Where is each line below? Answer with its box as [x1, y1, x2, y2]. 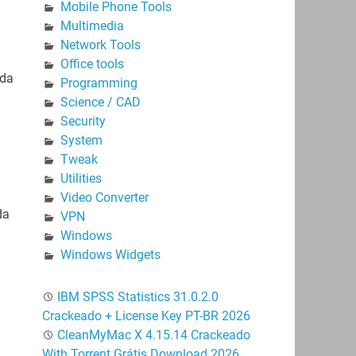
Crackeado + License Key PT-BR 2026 [41, 308, 250, 323]
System [60, 132, 103, 148]
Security [60, 113, 106, 129]
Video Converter [60, 189, 149, 205]
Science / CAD [60, 94, 141, 110]
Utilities [60, 170, 102, 186]
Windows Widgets [60, 246, 161, 262]
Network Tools [60, 37, 141, 52]
